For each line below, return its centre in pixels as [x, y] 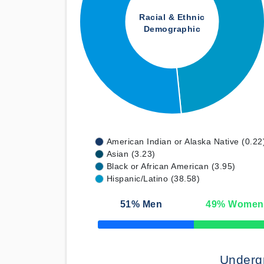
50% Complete [120, 228]
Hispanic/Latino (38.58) [153, 179]
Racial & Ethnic [172, 17]
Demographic [172, 29]
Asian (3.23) [131, 154]
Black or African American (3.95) [171, 166]
